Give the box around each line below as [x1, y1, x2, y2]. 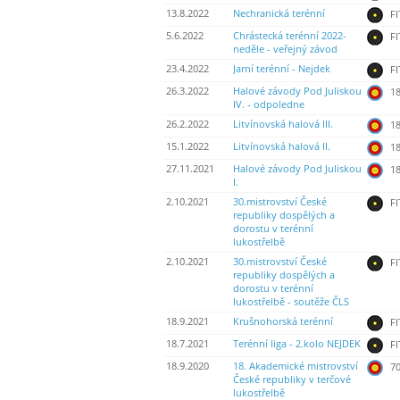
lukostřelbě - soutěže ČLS [233, 296, 349, 309]
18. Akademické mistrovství [233, 360, 358, 373]
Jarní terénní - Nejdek [233, 62, 330, 76]
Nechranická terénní [233, 7, 325, 21]
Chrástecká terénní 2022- [233, 29, 346, 43]
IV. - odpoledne [233, 98, 304, 112]
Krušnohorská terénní [233, 315, 333, 329]
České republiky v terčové [233, 373, 351, 387]
